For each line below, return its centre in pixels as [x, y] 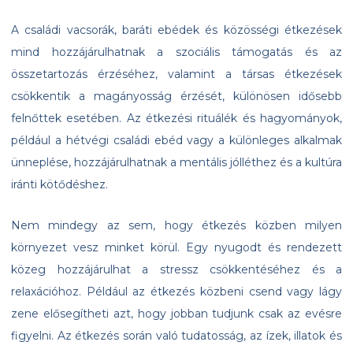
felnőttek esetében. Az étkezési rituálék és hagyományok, [176, 119]
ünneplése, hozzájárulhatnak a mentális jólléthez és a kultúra [176, 163]
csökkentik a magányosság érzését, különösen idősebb [176, 97]
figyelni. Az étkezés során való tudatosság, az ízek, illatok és [176, 336]
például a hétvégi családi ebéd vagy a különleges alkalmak [176, 141]
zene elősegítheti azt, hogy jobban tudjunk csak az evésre [176, 314]
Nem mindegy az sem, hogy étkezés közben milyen [176, 226]
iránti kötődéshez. [59, 185]
